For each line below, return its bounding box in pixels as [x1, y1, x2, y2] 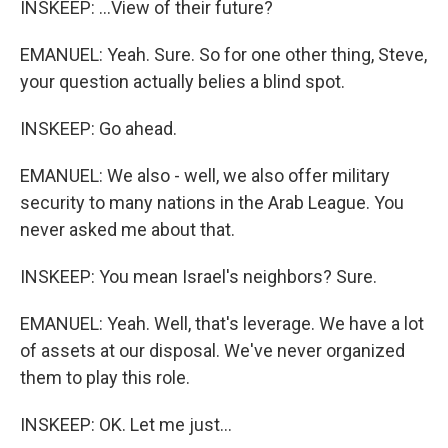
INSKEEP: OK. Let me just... [20, 414, 232, 435]
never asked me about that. [20, 219, 235, 240]
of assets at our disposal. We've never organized [20, 340, 405, 361]
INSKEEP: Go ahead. [20, 118, 177, 139]
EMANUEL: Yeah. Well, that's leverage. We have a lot [20, 313, 424, 334]
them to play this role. [20, 367, 190, 388]
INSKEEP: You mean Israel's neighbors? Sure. [20, 266, 377, 287]
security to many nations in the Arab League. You [20, 192, 404, 213]
